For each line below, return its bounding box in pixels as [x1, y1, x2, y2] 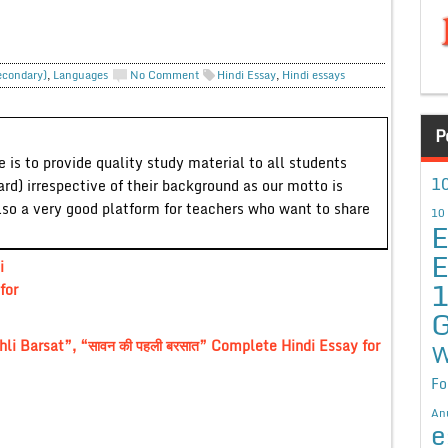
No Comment [129, 65, 200, 84]
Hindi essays [281, 65, 345, 84]
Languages [52, 65, 108, 84]
